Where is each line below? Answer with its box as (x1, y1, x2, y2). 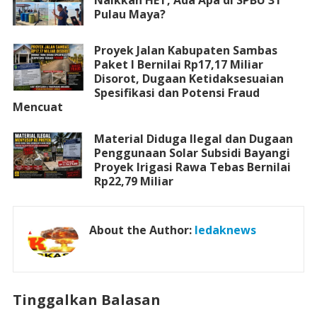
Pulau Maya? (93, 6, 166, 22)
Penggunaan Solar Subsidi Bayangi (93, 145, 290, 161)
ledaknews (194, 222, 256, 238)
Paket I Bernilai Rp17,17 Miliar (93, 57, 263, 73)
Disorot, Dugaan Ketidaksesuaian (93, 71, 284, 87)
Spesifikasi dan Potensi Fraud (93, 85, 260, 101)
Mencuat (12, 99, 63, 115)
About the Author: (88, 222, 195, 238)
